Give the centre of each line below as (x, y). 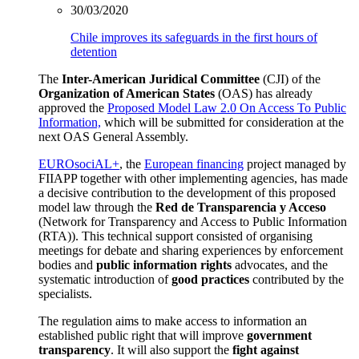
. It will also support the (171, 350)
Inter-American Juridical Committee (161, 79)
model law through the (97, 208)
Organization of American (109, 94)
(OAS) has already (264, 94)
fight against (266, 350)
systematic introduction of (105, 280)
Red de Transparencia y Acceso (241, 208)
